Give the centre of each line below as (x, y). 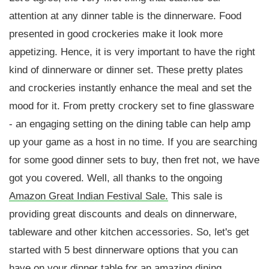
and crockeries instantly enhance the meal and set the (130, 88)
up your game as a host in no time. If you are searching (133, 142)
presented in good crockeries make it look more (116, 34)
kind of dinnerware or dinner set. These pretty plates (126, 70)
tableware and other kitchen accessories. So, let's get (129, 232)
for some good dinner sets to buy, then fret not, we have (134, 160)
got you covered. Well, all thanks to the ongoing (116, 178)
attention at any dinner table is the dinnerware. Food (125, 16)
